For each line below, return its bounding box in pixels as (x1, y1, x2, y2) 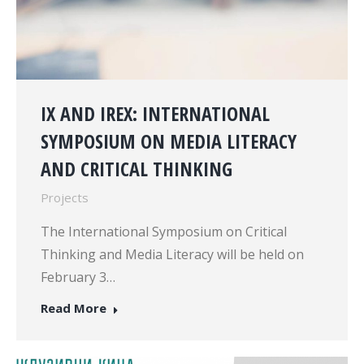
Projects (41, 188, 89, 206)
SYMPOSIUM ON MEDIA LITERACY (41, 127, 297, 154)
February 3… (41, 267, 115, 286)
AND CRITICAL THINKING (41, 154, 232, 182)
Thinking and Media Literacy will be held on (41, 245, 304, 263)
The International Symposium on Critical (41, 222, 287, 240)
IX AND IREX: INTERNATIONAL (41, 99, 270, 127)
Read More (41, 299, 106, 316)
